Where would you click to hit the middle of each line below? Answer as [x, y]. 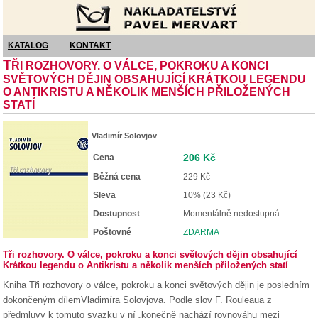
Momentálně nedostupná [231, 214]
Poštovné [112, 232]
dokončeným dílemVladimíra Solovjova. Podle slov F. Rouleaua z [137, 300]
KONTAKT [90, 45]
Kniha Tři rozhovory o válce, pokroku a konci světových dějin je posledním [156, 285]
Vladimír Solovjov [124, 136]
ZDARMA [201, 232]
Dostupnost [116, 214]
